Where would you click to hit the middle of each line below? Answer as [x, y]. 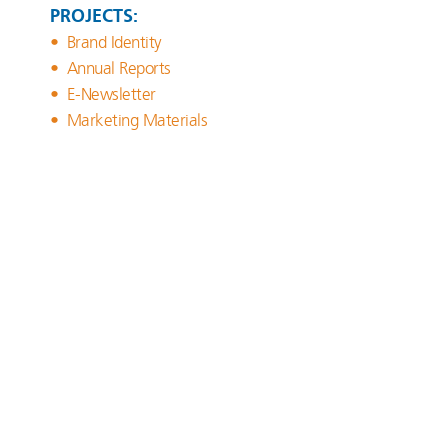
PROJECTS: [94, 17]
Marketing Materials [136, 119]
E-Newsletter [111, 93]
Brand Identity [114, 41]
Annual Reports [118, 67]
